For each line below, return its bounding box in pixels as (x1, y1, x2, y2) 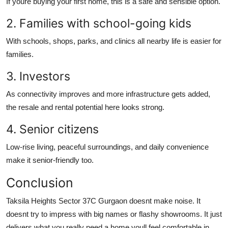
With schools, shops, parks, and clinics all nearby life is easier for (6, 36, 221, 45)
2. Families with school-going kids (6, 15, 191, 31)
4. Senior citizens (6, 121, 99, 136)
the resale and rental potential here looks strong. (6, 102, 164, 111)
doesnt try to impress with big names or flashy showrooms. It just (6, 209, 222, 218)
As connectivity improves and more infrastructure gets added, (6, 89, 210, 98)
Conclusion (6, 175, 73, 190)
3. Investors (6, 68, 70, 83)
